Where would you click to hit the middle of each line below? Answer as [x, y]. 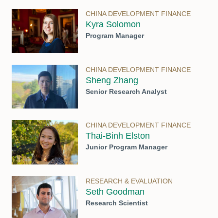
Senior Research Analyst [126, 91]
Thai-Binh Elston [118, 136]
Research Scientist [117, 203]
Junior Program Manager [127, 147]
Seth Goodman [115, 191]
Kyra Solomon [113, 25]
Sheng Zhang [112, 80]
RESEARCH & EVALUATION [129, 181]
